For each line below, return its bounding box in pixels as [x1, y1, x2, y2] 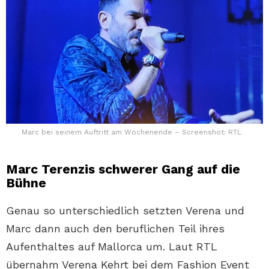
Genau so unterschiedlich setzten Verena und [6, 204, 244, 217]
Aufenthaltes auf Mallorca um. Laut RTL [6, 240, 217, 253]
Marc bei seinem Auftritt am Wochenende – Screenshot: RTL [22, 128, 241, 137]
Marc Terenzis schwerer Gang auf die [6, 162, 240, 177]
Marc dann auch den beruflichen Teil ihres [6, 222, 225, 235]
